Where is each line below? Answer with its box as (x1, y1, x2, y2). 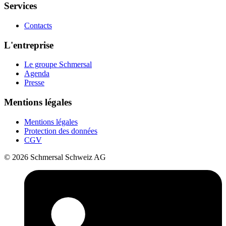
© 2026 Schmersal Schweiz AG (4, 152, 106, 161)
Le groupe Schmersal (24, 60, 92, 69)
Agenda (24, 69, 49, 78)
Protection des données (24, 126, 97, 135)
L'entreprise (4, 39, 53, 50)
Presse (24, 78, 44, 87)
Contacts (24, 21, 52, 30)
